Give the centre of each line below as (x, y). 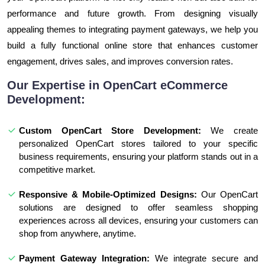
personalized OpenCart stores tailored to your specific (138, 143)
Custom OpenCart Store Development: (110, 130)
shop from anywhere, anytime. (77, 233)
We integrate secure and (204, 258)
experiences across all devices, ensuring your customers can (138, 220)
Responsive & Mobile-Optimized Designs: (108, 194)
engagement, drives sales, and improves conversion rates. (120, 61)
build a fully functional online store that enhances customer (132, 45)
